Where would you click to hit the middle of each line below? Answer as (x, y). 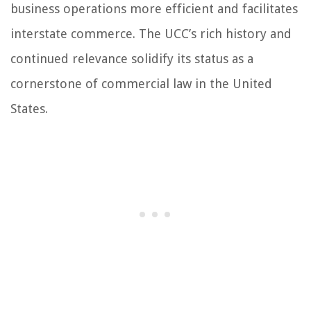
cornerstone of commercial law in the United (141, 84)
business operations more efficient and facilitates (154, 9)
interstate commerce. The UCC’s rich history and (151, 34)
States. (29, 109)
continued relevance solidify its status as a (132, 59)
